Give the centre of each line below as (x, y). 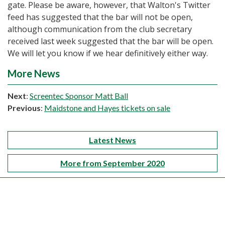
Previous (24, 108)
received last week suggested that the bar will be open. (110, 41)
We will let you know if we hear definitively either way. (108, 53)
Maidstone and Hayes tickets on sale (107, 108)
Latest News (113, 140)
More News (34, 74)
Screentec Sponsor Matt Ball (79, 96)
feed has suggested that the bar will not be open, (100, 17)
